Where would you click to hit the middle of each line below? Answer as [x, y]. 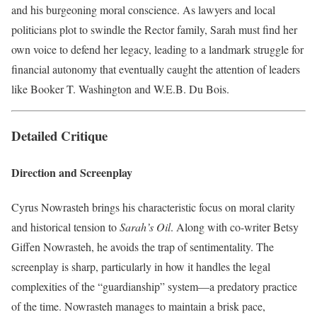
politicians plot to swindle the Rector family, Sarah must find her [154, 29]
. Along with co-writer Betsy [235, 226]
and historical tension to [65, 226]
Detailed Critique [59, 136]
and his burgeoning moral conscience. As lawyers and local [143, 9]
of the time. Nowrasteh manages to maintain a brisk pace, [138, 306]
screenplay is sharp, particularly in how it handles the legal [141, 266]
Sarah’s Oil [145, 226]
